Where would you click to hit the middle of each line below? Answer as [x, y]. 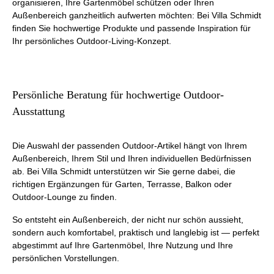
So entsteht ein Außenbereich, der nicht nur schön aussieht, [128, 220]
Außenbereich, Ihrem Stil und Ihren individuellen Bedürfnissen [132, 158]
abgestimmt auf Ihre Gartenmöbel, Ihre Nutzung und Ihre [123, 245]
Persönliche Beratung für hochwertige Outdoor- [118, 95]
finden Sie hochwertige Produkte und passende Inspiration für [131, 28]
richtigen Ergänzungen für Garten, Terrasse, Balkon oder [122, 184]
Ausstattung [39, 111]
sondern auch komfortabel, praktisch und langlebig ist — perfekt [136, 232]
